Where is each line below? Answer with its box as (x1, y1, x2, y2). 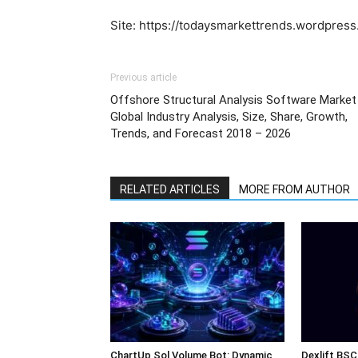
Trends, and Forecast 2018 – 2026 (110, 126, 291, 141)
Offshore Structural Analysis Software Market (110, 93, 356, 107)
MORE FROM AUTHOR (239, 183, 350, 196)
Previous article (110, 72, 177, 83)
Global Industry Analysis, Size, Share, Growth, (110, 109, 348, 124)
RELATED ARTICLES (120, 183, 220, 196)
